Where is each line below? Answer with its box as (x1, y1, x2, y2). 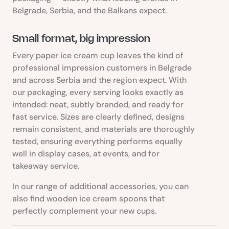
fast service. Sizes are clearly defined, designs (12, 111, 185, 122)
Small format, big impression (12, 34, 150, 44)
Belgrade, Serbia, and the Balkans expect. (12, 5, 167, 16)
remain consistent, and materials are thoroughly (12, 123, 195, 134)
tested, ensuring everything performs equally (12, 135, 182, 147)
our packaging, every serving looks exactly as (12, 86, 184, 98)
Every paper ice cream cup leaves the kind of (12, 50, 184, 61)
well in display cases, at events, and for (12, 148, 159, 159)
